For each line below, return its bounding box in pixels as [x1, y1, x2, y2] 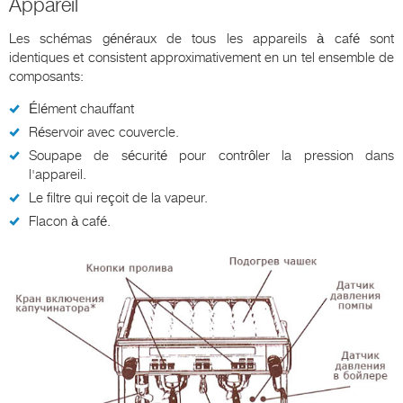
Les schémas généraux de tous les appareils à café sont [9, 31, 394, 48]
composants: [9, 68, 84, 85]
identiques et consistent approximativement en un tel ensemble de [9, 49, 394, 67]
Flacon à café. [29, 213, 111, 230]
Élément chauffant [29, 101, 134, 118]
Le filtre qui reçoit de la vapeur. [29, 190, 208, 207]
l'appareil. [29, 166, 86, 184]
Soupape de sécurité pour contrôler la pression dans [29, 148, 394, 165]
